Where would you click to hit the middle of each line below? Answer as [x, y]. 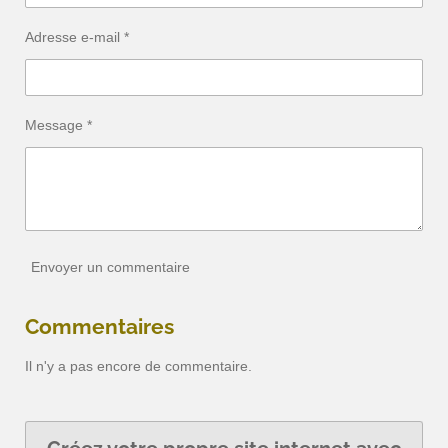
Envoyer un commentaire [110, 267]
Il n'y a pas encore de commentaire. [138, 366]
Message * [58, 124]
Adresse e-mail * [77, 36]
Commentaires [99, 327]
